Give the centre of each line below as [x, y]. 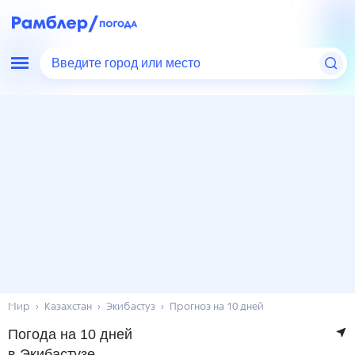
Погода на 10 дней [69, 334]
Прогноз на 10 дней [217, 307]
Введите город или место [129, 63]
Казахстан [68, 307]
